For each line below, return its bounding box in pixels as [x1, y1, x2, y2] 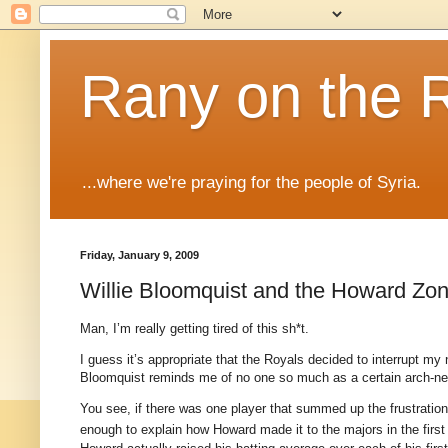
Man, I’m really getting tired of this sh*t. [80, 321, 309, 337]
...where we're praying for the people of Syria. [82, 173, 421, 193]
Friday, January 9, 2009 [80, 249, 199, 262]
